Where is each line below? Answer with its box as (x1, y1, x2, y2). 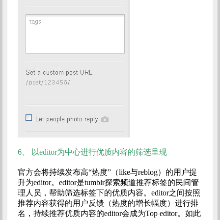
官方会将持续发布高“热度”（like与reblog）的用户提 (17, 168, 197, 177)
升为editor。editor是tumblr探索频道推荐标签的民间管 (17, 178, 199, 187)
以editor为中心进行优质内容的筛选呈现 (31, 148, 167, 157)
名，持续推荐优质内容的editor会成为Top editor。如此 (17, 209, 201, 218)
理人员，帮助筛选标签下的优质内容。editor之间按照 (17, 189, 200, 197)
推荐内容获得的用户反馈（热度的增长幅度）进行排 (17, 199, 198, 208)
